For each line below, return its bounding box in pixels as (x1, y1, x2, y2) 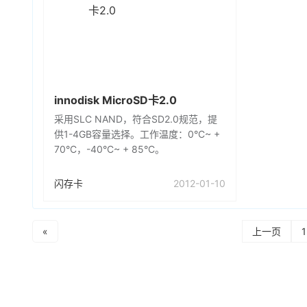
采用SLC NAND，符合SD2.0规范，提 (54, 113, 217, 125)
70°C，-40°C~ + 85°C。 (54, 143, 164, 155)
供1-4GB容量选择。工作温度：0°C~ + (54, 128, 220, 140)
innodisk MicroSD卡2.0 (54, 93, 177, 107)
